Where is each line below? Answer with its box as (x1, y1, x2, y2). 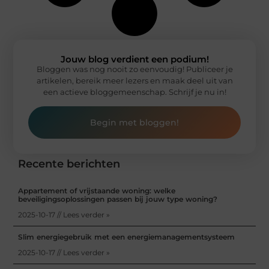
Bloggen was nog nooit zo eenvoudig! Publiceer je (36, 64, 233, 74)
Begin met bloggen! (90, 117, 179, 128)
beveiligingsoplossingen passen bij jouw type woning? (18, 195, 218, 204)
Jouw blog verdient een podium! (60, 53, 209, 65)
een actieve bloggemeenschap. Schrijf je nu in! (43, 86, 226, 97)
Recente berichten (18, 157, 121, 171)
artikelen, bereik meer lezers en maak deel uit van (36, 75, 233, 85)
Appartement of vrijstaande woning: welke (18, 186, 176, 196)
